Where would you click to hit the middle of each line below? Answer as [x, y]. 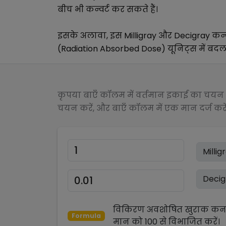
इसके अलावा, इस [91, 36]
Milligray [140, 36]
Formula [86, 216]
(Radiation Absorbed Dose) [111, 49]
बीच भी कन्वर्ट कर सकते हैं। [108, 9]
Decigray [192, 36]
